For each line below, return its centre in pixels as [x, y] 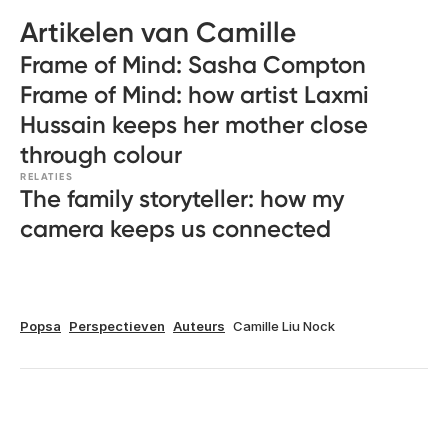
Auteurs [199, 326]
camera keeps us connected [175, 228]
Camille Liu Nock [284, 326]
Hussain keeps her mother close [194, 124]
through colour [101, 154]
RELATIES [46, 177]
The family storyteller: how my [182, 198]
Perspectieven [117, 326]
